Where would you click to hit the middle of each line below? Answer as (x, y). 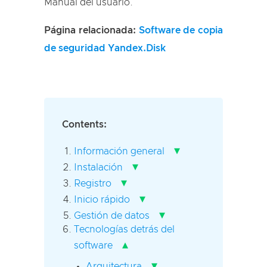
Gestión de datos (112, 215)
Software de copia (181, 30)
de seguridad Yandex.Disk (105, 48)
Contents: (84, 124)
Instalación (98, 167)
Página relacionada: (91, 30)
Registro (93, 183)
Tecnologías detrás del (124, 229)
